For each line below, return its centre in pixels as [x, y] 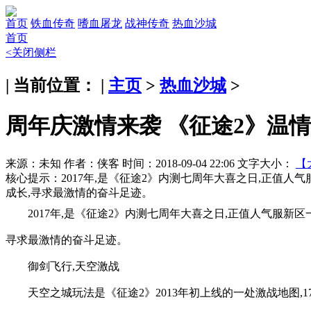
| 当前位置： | [57, 85]
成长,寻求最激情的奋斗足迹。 [79, 192]
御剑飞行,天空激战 [74, 266]
